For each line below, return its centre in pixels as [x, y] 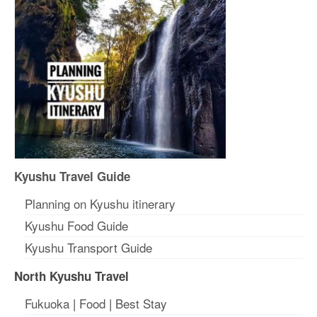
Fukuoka [47, 304]
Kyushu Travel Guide [72, 177]
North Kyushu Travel [71, 276]
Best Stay [141, 304]
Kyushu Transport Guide [88, 248]
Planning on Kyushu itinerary [100, 204]
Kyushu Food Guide [76, 226]
